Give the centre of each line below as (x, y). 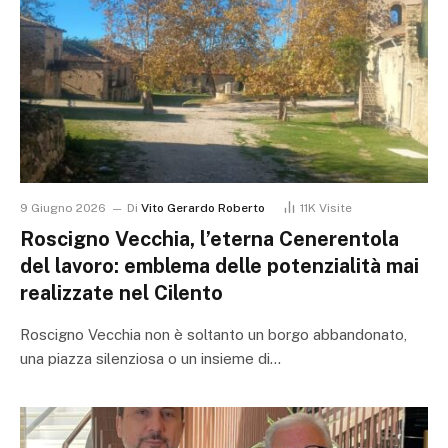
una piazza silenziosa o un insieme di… (150, 359)
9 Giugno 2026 (63, 208)
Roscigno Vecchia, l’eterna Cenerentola (209, 239)
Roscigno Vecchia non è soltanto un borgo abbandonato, (213, 335)
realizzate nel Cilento (121, 293)
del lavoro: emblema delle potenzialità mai (219, 266)
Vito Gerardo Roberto (203, 208)
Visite (335, 208)
